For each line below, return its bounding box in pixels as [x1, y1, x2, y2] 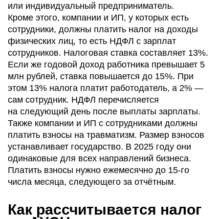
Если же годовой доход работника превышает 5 [8, 60, 205, 70]
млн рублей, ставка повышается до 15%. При [8, 71, 194, 82]
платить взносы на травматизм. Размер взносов [8, 130, 204, 140]
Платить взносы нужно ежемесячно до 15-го [8, 165, 189, 175]
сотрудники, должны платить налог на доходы [8, 24, 198, 35]
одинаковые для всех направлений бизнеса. [8, 153, 191, 164]
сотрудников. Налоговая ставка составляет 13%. [8, 48, 208, 58]
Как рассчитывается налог [8, 201, 202, 218]
